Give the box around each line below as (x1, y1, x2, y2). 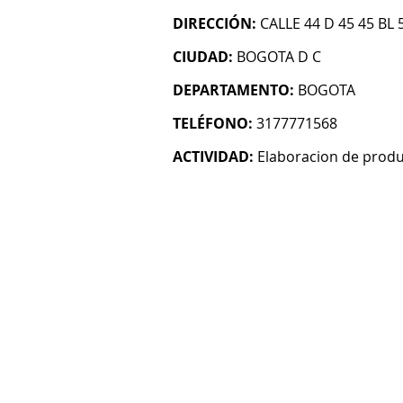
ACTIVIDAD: (173, 147, 254, 166)
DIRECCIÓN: (173, 13, 256, 33)
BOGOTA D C (237, 47, 321, 67)
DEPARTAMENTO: (173, 80, 294, 100)
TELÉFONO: (173, 113, 253, 133)
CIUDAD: (173, 47, 233, 67)
